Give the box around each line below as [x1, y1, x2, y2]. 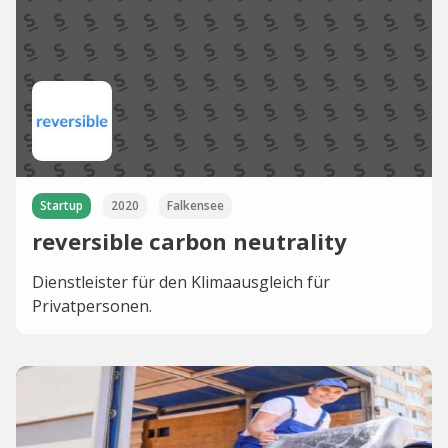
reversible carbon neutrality [32, 226, 347, 257]
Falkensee [167, 197, 224, 215]
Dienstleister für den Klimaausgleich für [32, 271, 330, 294]
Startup [40, 197, 83, 215]
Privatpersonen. [32, 295, 152, 318]
